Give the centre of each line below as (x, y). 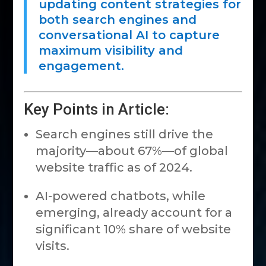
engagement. (82, 66)
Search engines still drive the (125, 134)
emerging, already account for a (134, 213)
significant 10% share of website (134, 229)
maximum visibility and (111, 50)
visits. (53, 246)
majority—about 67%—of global (132, 151)
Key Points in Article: (97, 109)
